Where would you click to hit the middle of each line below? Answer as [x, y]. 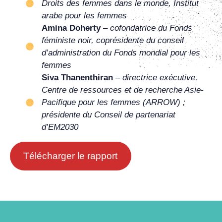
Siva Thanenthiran [77, 78]
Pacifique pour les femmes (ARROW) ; [113, 102]
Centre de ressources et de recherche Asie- [123, 90]
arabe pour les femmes [85, 16]
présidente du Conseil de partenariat [109, 115]
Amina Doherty [71, 28]
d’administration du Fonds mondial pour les [121, 53]
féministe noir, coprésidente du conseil [113, 40]
